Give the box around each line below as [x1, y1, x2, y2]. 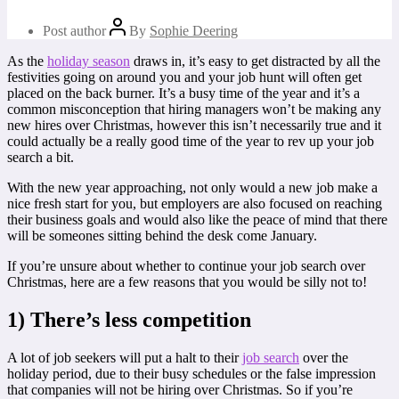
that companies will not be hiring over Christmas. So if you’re [7, 381, 353, 397]
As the [7, 53, 47, 69]
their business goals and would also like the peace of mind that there [7, 211, 387, 227]
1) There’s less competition [7, 307, 251, 331]
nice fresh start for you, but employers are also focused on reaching [7, 195, 382, 211]
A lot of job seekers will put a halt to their [7, 349, 242, 365]
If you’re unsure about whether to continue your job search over [7, 257, 365, 273]
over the [299, 349, 348, 365]
